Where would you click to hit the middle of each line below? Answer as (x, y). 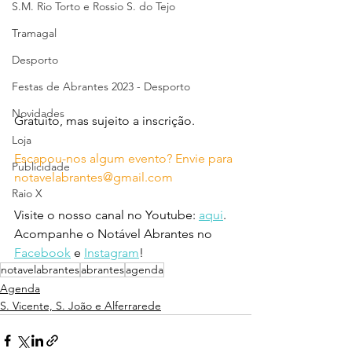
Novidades (38, 113)
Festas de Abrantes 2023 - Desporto (101, 86)
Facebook (42, 252)
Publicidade (41, 167)
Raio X (27, 193)
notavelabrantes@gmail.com (93, 177)
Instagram (112, 252)
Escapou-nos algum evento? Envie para (125, 158)
